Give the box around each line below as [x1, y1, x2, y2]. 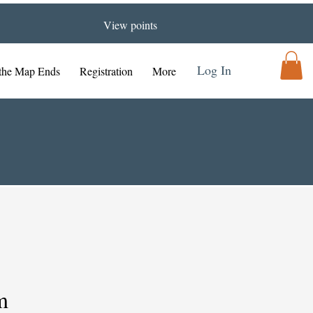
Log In [196, 61, 231, 78]
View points [103, 17, 157, 32]
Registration [80, 64, 133, 78]
